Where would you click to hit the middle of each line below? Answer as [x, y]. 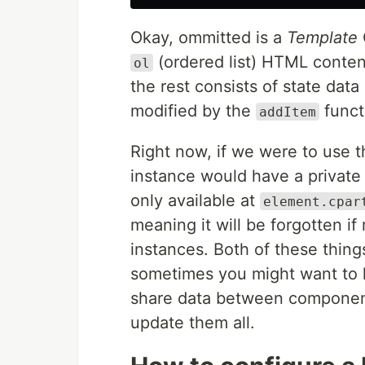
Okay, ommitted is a [209, 37]
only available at [195, 200]
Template [322, 37]
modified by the [193, 110]
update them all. [193, 322]
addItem [288, 112]
